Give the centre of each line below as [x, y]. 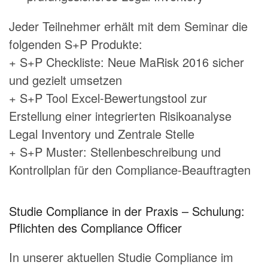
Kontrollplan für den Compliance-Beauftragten [130, 170]
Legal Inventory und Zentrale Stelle [102, 134]
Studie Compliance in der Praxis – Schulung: [127, 211]
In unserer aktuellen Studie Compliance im [121, 257]
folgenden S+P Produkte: [76, 44]
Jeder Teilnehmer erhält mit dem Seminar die [128, 26]
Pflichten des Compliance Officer [95, 228]
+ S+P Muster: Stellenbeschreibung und [115, 152]
